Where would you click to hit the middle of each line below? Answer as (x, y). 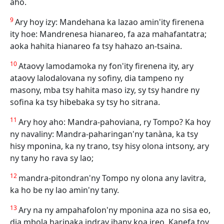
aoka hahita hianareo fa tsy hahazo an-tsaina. (96, 46)
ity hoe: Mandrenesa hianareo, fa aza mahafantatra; (108, 34)
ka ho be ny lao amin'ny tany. (64, 190)
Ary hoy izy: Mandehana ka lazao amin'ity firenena (109, 22)
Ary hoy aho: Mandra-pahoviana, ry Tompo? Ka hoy (114, 122)
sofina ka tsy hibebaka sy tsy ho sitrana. (85, 102)
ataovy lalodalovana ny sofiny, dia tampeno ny (97, 78)
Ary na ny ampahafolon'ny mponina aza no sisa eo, (114, 210)
